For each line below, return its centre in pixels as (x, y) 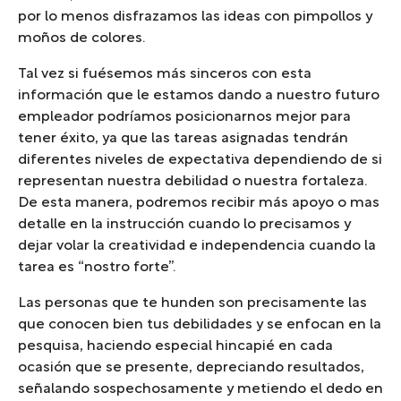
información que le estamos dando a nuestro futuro (199, 96)
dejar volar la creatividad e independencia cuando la (197, 247)
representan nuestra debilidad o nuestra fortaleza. (192, 182)
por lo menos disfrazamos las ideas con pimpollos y (195, 17)
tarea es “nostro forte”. (97, 268)
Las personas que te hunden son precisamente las (192, 304)
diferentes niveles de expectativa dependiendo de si (200, 161)
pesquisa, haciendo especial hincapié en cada (175, 347)
